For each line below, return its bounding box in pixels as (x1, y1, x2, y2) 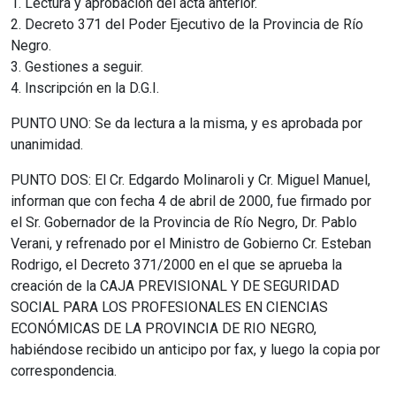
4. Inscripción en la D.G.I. (11, 79, 159, 96)
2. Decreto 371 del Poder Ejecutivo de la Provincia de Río (11, 15, 363, 33)
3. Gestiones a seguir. (11, 57, 143, 75)
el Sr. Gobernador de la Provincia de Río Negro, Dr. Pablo (11, 213, 357, 231)
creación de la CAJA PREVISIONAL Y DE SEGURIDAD (11, 277, 339, 294)
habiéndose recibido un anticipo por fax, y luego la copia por (11, 340, 380, 358)
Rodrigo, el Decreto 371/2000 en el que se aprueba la (11, 255, 342, 273)
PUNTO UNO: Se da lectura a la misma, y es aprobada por (11, 114, 362, 132)
